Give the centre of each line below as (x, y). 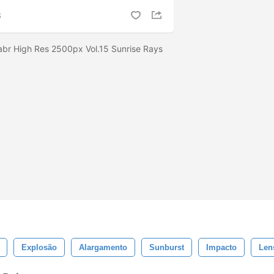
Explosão (39, 247)
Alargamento (103, 247)
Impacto (221, 247)
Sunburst (167, 247)
